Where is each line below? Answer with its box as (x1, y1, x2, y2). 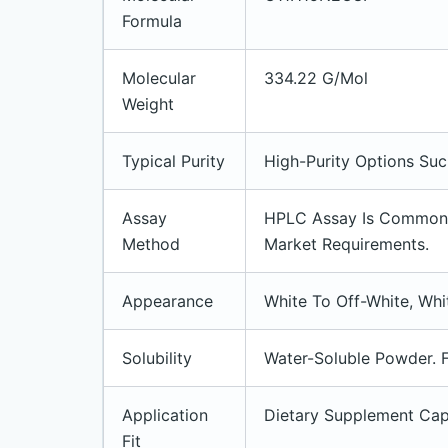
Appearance (122, 291, 213, 311)
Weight (122, 94, 174, 114)
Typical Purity (122, 151, 225, 171)
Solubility (122, 348, 192, 368)
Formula (122, 11, 182, 31)
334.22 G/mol (264, 68, 368, 88)
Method (122, 234, 180, 254)
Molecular (122, 68, 196, 88)
